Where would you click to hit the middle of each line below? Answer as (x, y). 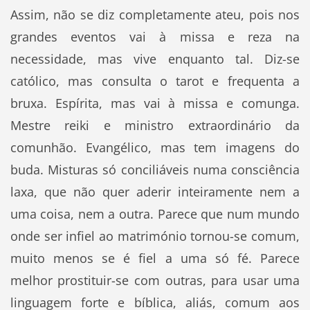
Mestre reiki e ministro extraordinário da (155, 126)
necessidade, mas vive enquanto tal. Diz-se (155, 59)
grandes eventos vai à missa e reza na (155, 37)
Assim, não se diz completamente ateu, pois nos (155, 15)
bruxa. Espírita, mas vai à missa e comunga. (155, 103)
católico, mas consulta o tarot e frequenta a (155, 81)
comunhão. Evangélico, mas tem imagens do (155, 148)
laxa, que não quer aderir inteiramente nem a (155, 192)
